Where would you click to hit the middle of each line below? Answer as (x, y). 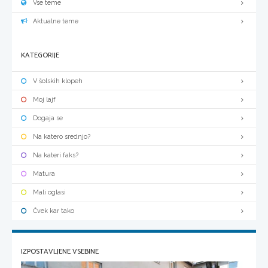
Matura (44, 173)
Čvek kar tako (54, 211)
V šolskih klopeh (58, 81)
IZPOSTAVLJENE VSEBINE (60, 251)
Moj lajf (44, 99)
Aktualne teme (56, 22)
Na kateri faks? (56, 155)
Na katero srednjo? (62, 136)
